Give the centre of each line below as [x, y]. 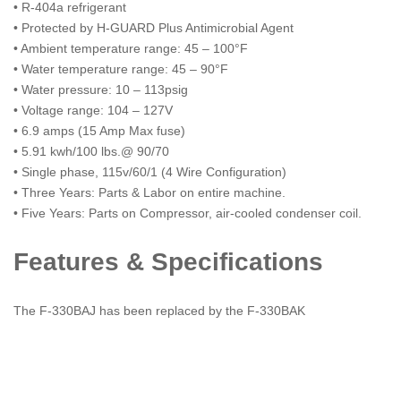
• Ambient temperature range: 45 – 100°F [131, 48]
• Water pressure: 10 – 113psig [101, 89]
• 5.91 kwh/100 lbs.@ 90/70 [91, 151]
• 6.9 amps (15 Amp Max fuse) [99, 130]
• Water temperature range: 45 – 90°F [121, 68]
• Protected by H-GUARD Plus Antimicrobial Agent [154, 27]
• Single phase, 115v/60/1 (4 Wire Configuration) [150, 171]
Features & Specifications [168, 261]
